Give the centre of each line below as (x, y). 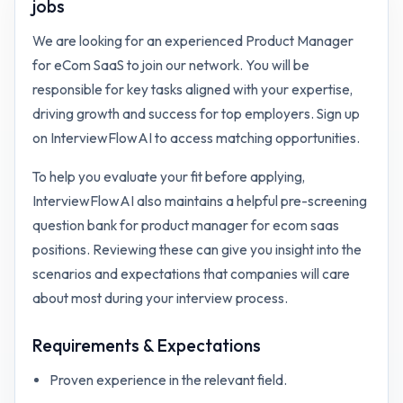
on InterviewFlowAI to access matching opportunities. (197, 138)
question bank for (87, 225)
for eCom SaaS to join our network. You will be (171, 65)
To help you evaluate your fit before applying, (169, 176)
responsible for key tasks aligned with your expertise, (193, 89)
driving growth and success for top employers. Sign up (197, 113)
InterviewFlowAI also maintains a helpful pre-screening (200, 201)
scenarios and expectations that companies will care (192, 273)
